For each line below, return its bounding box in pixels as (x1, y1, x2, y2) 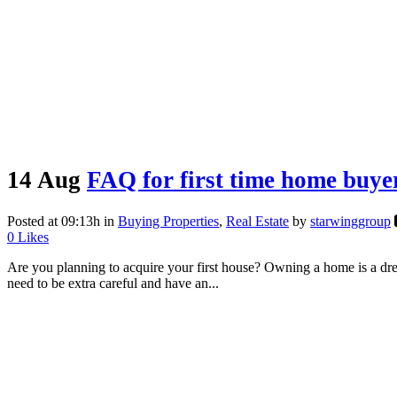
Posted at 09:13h (7, 214, 100, 230)
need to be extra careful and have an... (7, 276, 219, 292)
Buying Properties (118, 214, 219, 230)
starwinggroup (310, 214, 391, 230)
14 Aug (7, 166, 81, 193)
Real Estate (226, 214, 289, 230)
